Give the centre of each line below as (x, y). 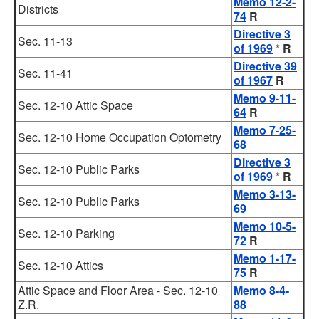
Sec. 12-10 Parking (66, 233)
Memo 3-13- (265, 194)
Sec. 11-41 (45, 73)
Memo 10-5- (265, 226)
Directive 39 (265, 66)
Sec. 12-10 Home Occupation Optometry (120, 137)
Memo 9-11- (265, 98)
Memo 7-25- (265, 130)
